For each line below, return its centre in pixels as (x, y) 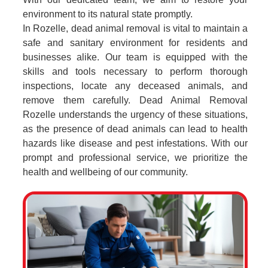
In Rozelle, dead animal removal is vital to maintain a (135, 28)
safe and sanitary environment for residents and (135, 43)
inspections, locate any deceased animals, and (135, 86)
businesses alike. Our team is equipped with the (135, 57)
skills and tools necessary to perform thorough (135, 71)
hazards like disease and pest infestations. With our (135, 143)
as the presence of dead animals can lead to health (135, 129)
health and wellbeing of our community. (105, 172)
